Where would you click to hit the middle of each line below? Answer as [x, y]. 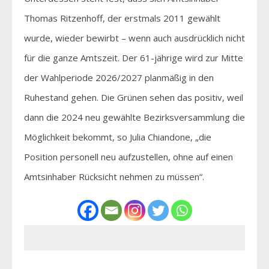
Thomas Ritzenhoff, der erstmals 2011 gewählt [122, 18]
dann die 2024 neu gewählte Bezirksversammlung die [134, 117]
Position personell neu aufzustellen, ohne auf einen [128, 156]
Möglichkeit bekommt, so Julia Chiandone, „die [118, 137]
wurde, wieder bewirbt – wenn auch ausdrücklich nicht [134, 38]
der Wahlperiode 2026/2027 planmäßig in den [119, 77]
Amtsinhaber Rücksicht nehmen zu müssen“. [114, 176]
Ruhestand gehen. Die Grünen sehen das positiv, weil [134, 97]
